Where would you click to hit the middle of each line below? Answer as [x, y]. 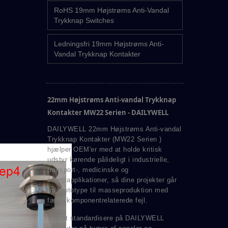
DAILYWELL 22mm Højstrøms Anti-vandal [114, 129]
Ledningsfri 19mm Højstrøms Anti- [109, 44]
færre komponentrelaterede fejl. [97, 201]
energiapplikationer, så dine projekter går [112, 180]
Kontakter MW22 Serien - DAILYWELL [108, 113]
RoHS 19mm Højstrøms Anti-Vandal [111, 10]
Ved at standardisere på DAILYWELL [106, 218]
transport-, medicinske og [88, 170]
